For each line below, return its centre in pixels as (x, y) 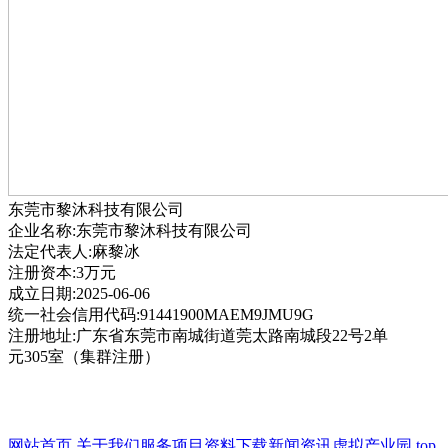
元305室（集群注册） (84, 356)
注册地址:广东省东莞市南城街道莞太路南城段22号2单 (198, 335)
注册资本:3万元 (62, 272)
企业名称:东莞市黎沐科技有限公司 (130, 230)
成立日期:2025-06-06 (79, 293)
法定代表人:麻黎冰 (74, 251)
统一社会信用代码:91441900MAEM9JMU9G (161, 314)
